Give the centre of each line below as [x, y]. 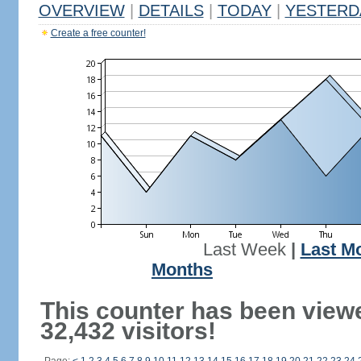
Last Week [244, 250]
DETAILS [171, 10]
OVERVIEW [81, 10]
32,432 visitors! [128, 331]
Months [182, 270]
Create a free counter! [98, 33]
